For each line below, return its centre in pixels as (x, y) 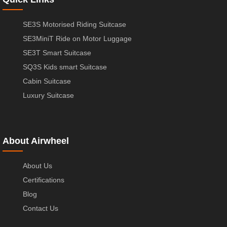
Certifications (44, 180)
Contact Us (41, 209)
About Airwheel (36, 141)
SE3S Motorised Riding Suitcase (74, 25)
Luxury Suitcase (48, 96)
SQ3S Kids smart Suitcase (65, 67)
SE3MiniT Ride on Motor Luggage (77, 39)
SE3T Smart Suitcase (57, 53)
